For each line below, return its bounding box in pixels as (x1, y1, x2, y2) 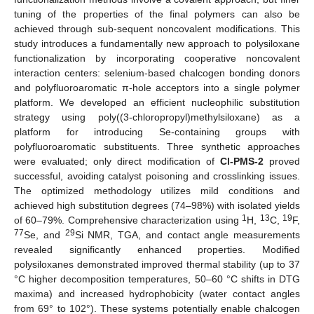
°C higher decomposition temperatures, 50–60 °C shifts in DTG (14, 273, 300, 285)
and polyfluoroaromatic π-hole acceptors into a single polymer (14, 81, 300, 93)
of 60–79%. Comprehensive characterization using (14, 214, 243, 226)
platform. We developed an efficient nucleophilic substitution (14, 96, 300, 108)
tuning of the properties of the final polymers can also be (14, 8, 300, 20)
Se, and (24, 228, 65, 240)
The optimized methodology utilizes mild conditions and (14, 184, 300, 196)
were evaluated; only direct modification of (14, 155, 220, 167)
